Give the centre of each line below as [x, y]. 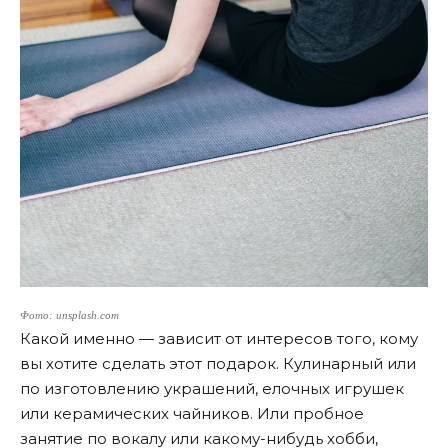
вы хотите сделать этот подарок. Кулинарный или [218, 363]
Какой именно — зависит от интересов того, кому [219, 338]
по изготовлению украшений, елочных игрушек [212, 388]
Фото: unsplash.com [69, 315]
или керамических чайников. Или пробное [192, 413]
